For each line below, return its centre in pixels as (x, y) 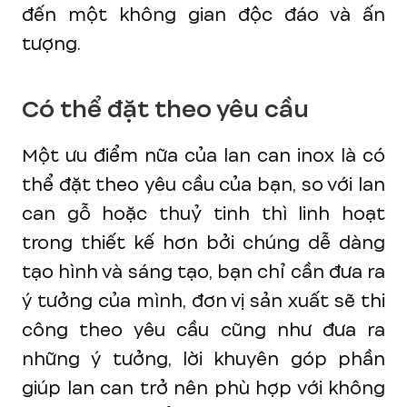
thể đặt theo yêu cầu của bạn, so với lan (203, 184)
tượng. (51, 44)
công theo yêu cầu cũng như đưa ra (203, 330)
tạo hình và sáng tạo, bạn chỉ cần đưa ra (203, 272)
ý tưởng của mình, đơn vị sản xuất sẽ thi (203, 301)
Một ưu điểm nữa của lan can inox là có (203, 155)
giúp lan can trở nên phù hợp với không (203, 388)
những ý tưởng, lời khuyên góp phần (203, 359)
